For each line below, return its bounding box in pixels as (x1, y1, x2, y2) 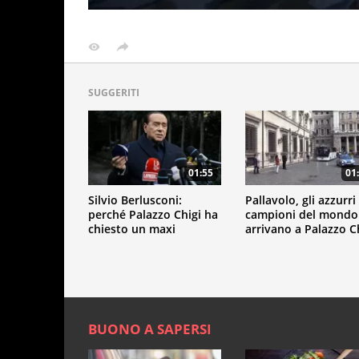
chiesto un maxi (88, 221, 175, 237)
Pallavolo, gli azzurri (245, 192, 356, 208)
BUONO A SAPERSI (88, 320, 212, 339)
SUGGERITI (88, 86, 139, 100)
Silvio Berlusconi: (88, 192, 182, 208)
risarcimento (88, 236, 158, 252)
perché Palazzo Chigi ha (88, 207, 218, 223)
